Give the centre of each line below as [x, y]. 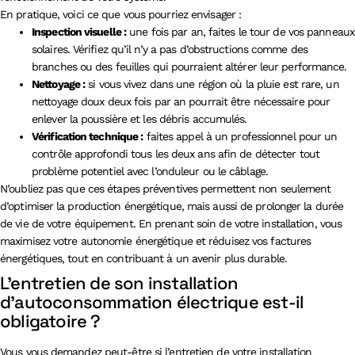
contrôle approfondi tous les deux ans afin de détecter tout [176, 153]
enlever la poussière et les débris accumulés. [139, 118]
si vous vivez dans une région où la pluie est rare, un [212, 84]
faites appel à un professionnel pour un [240, 136]
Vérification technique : [88, 136]
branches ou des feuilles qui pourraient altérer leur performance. [189, 66]
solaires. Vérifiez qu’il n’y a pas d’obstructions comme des [170, 49]
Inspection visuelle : [79, 31]
